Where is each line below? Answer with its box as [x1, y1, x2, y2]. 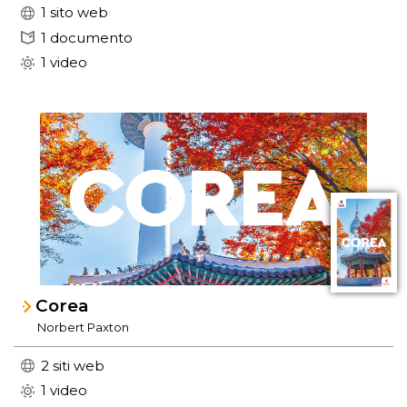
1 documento [41, 28, 133, 46]
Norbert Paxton [37, 320, 130, 335]
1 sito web [41, 4, 108, 22]
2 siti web [41, 356, 104, 374]
